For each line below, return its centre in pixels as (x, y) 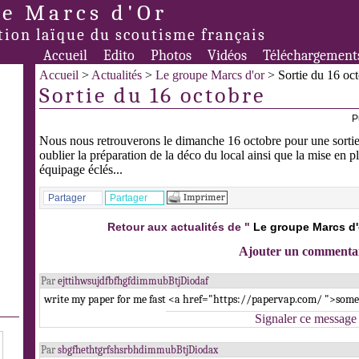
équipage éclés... (81, 169)
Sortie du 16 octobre (152, 95)
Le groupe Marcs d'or (210, 75)
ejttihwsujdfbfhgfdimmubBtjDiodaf (133, 281)
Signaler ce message (306, 319)
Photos (171, 56)
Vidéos (227, 56)
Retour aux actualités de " (180, 227)
